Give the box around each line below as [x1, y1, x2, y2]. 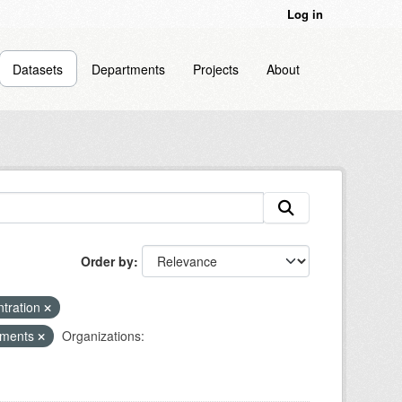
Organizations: [61, 327, 144, 345]
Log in [287, 5, 323, 22]
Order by [81, 252, 134, 270]
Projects [192, 59, 239, 78]
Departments [92, 59, 166, 78]
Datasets [13, 59, 64, 78]
